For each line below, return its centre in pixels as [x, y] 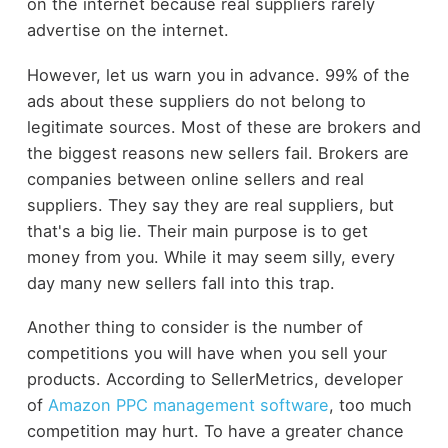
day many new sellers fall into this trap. [180, 282]
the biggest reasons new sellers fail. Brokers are [217, 152]
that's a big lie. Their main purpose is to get [197, 230]
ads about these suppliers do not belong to [196, 100]
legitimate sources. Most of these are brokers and [223, 126]
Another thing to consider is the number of [194, 327]
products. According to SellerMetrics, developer [214, 379]
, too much [370, 405]
